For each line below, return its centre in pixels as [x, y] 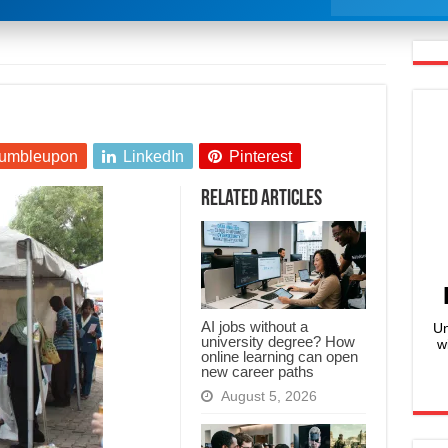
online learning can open [279, 357]
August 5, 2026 [268, 397]
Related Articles [261, 200]
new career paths [257, 372]
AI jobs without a [254, 327]
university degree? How [277, 342]
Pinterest [260, 157]
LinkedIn [153, 157]
